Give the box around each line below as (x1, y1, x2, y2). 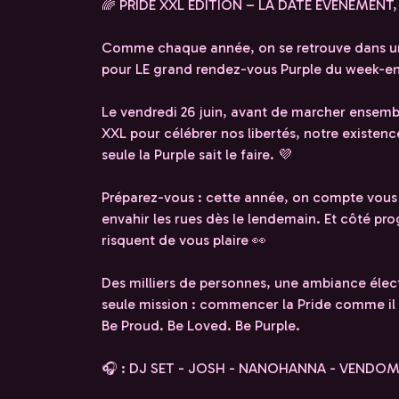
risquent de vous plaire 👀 (102, 232, 266, 248)
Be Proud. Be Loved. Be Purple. (102, 317, 300, 334)
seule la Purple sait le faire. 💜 (102, 146, 292, 163)
